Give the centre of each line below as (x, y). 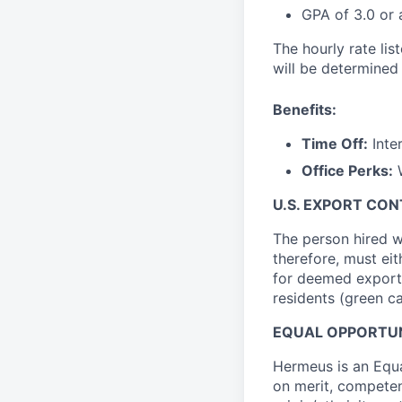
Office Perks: (347, 170)
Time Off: (335, 143)
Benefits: (305, 109)
